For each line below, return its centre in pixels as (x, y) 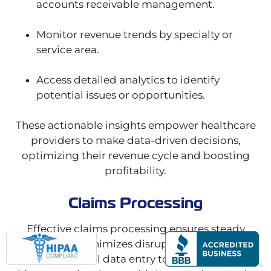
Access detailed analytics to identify (128, 80)
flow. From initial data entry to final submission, (135, 259)
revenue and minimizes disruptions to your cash (135, 244)
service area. (68, 50)
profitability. (135, 171)
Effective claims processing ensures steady (135, 229)
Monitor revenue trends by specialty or (135, 35)
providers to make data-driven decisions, (135, 141)
